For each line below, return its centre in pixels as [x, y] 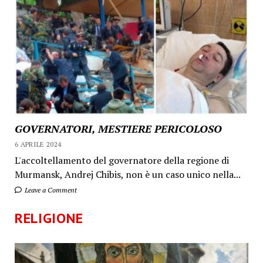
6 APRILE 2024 [38, 144]
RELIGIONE [49, 218]
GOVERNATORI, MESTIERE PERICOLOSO [118, 128]
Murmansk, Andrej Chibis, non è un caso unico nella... [127, 174]
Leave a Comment [50, 190]
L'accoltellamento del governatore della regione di [122, 160]
